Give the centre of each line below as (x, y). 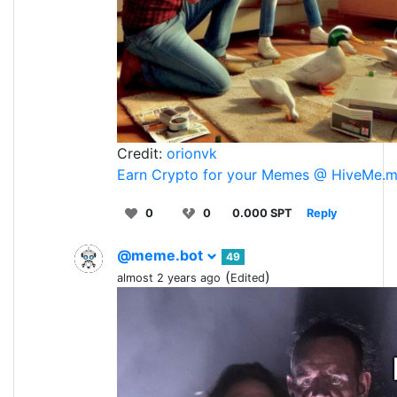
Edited (248, 278)
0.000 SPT (262, 214)
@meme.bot (162, 256)
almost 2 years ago (169, 278)
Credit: (142, 154)
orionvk (192, 154)
